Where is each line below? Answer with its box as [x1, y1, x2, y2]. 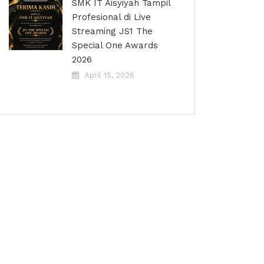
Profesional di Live [72, 12, 151, 22]
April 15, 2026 [84, 71, 134, 80]
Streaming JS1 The [72, 26, 153, 37]
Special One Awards [72, 40, 158, 51]
